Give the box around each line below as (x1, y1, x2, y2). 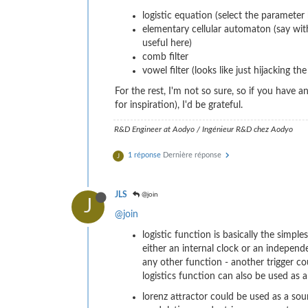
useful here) (142, 38, 192, 49)
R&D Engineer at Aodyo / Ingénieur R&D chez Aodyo (114, 125, 293, 134)
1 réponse (128, 151, 161, 159)
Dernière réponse (163, 151, 223, 159)
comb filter (142, 52, 188, 63)
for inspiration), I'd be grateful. (115, 100, 243, 111)
